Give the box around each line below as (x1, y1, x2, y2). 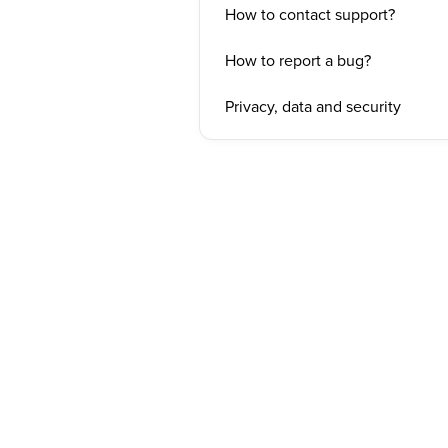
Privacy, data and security (224, 95, 401, 117)
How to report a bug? (224, 49, 371, 71)
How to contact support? (224, 3, 395, 25)
